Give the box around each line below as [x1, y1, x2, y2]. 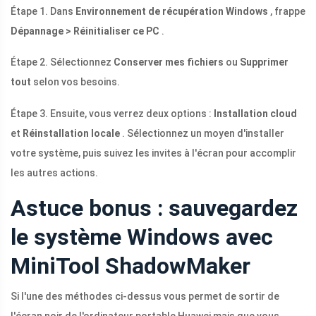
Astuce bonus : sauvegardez [11, 195, 298, 222]
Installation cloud [214, 108, 297, 120]
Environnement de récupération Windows [75, 6, 268, 18]
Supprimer [240, 56, 288, 68]
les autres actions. [11, 167, 98, 179]
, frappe [268, 6, 305, 18]
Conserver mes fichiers [114, 56, 224, 68]
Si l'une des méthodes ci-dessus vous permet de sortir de [11, 291, 279, 303]
